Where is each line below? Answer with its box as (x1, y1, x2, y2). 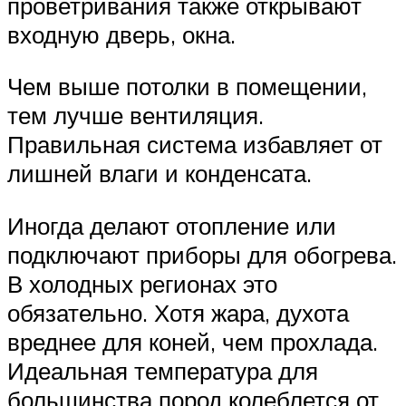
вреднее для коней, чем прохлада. (7, 326, 378, 356)
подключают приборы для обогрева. (7, 239, 397, 269)
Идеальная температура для (7, 355, 318, 385)
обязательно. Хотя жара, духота (7, 297, 349, 327)
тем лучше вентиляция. (7, 101, 264, 130)
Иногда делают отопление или (7, 210, 336, 240)
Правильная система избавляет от (7, 130, 382, 159)
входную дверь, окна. (7, 19, 236, 49)
